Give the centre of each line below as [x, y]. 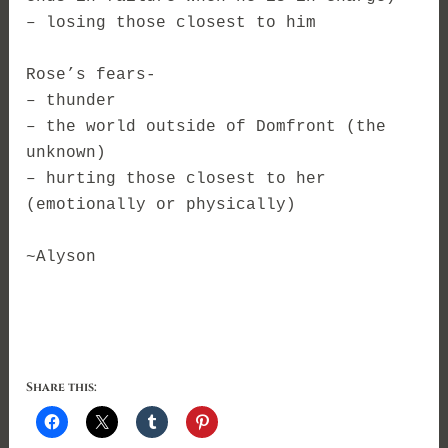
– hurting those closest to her [176, 179]
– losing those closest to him [171, 23]
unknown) [66, 153]
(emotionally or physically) [161, 205]
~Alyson [61, 257]
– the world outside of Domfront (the [206, 127]
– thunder [71, 101]
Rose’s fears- [91, 75]
